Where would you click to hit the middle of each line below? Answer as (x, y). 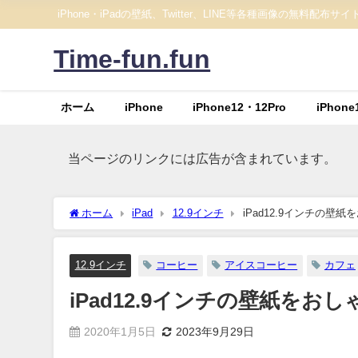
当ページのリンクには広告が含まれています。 (201, 158)
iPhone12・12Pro (240, 107)
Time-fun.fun (132, 60)
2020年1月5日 (120, 331)
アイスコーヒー (261, 265)
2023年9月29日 (215, 331)
